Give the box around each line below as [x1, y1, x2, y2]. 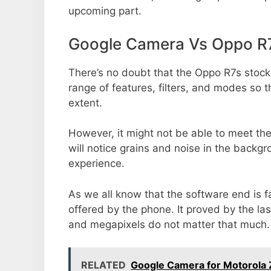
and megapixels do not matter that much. [68, 218, 270, 230]
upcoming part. [68, 5, 142, 18]
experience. [68, 157, 125, 170]
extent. [68, 96, 102, 109]
